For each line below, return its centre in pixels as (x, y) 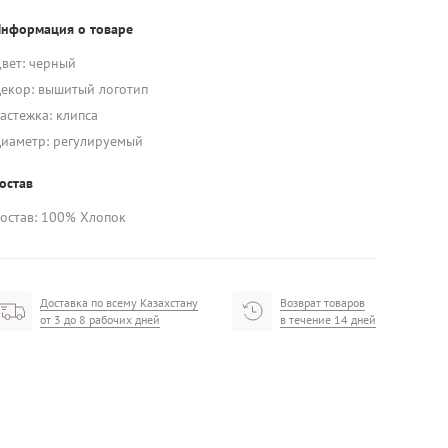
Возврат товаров (322, 302)
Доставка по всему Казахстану (119, 302)
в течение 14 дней (328, 319)
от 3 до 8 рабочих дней (100, 319)
